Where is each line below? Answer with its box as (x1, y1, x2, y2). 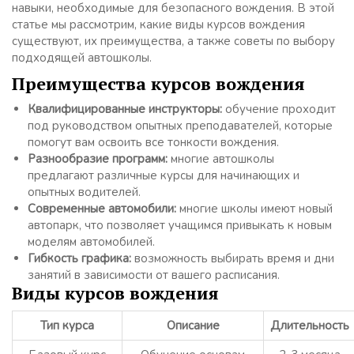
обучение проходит (222, 101, 336, 118)
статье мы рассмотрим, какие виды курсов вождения (12, 17, 305, 33)
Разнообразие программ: (28, 151, 168, 168)
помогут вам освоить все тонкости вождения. (28, 134, 279, 151)
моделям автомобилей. (28, 234, 155, 250)
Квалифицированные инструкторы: (28, 101, 222, 118)
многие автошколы (168, 151, 274, 168)
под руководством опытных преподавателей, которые (28, 118, 333, 134)
